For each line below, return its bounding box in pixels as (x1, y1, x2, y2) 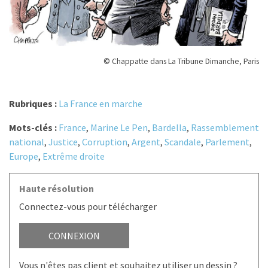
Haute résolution (19, 182, 94, 195)
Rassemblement (191, 121, 259, 134)
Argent (132, 136, 160, 148)
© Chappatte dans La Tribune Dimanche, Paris (103, 56, 259, 67)
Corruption (82, 136, 127, 148)
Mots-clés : (9, 121, 59, 134)
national (9, 136, 44, 148)
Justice (48, 136, 78, 148)
